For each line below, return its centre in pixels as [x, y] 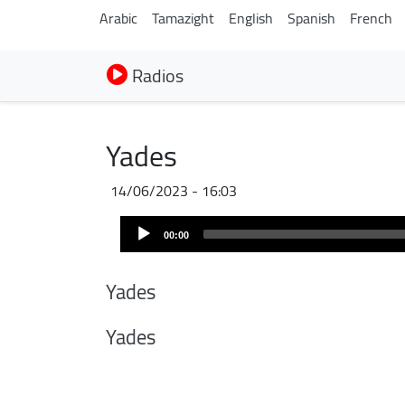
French [371, 18]
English [251, 18]
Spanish [311, 18]
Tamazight [183, 18]
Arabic [118, 18]
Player [139, 248]
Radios [156, 75]
